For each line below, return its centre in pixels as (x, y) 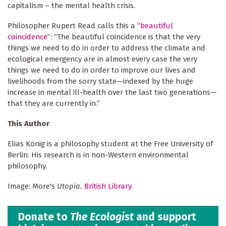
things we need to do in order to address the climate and (106, 48)
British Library (108, 186)
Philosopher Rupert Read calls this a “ (74, 26)
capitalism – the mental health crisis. (71, 6)
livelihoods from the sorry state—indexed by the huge (100, 81)
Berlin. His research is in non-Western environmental (98, 155)
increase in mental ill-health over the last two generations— (112, 93)
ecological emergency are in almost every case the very (102, 59)
